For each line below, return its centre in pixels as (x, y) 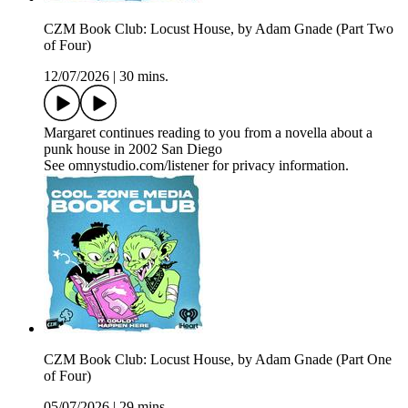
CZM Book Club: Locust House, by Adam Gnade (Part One (218, 360)
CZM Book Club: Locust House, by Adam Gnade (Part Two (219, 29)
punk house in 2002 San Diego (133, 149)
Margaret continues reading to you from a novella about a (208, 133)
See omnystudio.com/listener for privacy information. (196, 166)
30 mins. (144, 76)
